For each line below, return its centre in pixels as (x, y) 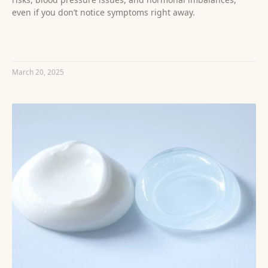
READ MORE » (36, 42)
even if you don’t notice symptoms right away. (103, 13)
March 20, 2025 (38, 72)
